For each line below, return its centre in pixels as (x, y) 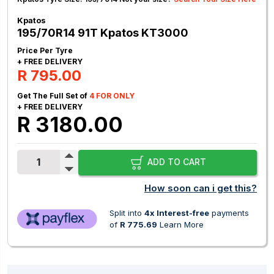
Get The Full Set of (53, 96)
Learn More (182, 225)
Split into (127, 213)
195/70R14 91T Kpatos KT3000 (103, 33)
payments (229, 213)
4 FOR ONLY (112, 96)
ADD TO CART (175, 162)
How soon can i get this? (201, 188)
